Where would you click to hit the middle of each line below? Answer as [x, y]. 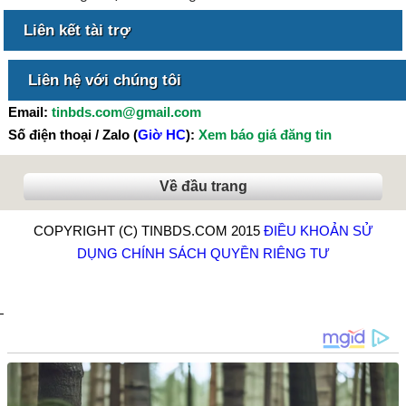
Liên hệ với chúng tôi [104, 80]
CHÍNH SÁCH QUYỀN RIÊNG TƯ [225, 253]
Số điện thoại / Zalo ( [72, 134]
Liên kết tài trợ [77, 30]
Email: [29, 111]
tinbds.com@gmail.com [126, 111]
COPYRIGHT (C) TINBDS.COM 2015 [148, 230]
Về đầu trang [203, 186]
